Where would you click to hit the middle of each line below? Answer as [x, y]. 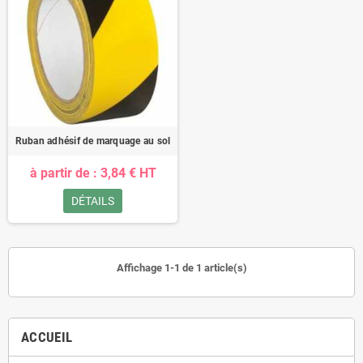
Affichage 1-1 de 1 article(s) [181, 268]
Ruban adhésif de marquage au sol [93, 141]
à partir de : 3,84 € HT [93, 173]
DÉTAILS [93, 201]
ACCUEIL [47, 337]
